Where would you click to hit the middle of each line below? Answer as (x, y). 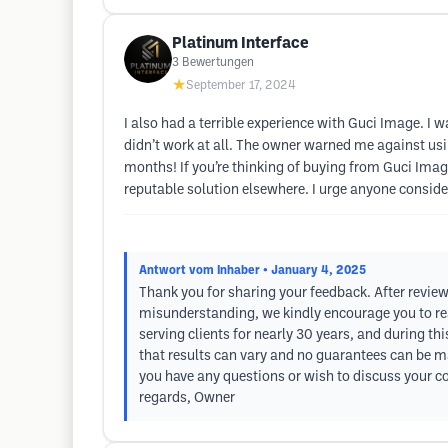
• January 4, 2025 (314, 270)
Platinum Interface (240, 43)
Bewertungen (218, 62)
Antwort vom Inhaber (199, 270)
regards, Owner (187, 398)
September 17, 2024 (241, 85)
